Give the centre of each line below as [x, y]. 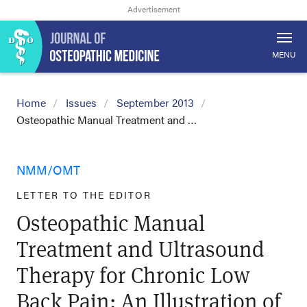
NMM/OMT [48, 170]
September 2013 [155, 102]
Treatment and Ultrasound [140, 248]
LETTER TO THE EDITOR [84, 195]
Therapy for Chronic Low [133, 274]
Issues [81, 102]
